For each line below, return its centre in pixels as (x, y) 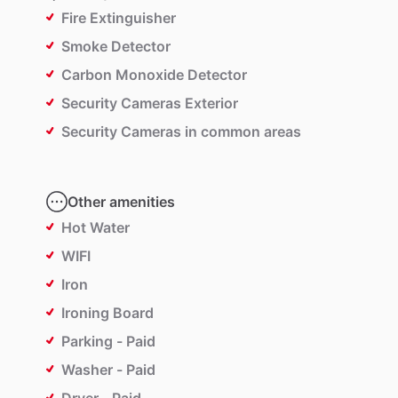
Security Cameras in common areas (181, 132)
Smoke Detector (116, 47)
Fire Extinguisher (119, 18)
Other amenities (121, 202)
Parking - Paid (108, 342)
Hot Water (96, 228)
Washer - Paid (108, 370)
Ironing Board (107, 313)
